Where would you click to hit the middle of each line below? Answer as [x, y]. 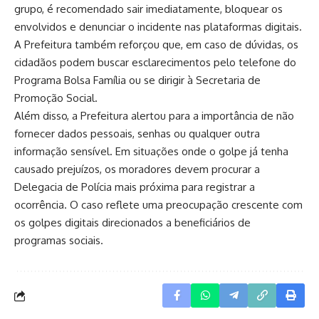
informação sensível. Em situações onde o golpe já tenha [151, 152]
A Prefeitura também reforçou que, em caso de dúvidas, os [156, 45]
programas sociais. [59, 241]
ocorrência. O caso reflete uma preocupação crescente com [158, 205]
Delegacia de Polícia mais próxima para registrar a [135, 187]
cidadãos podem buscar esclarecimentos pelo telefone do [155, 63]
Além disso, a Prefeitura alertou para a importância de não [154, 116]
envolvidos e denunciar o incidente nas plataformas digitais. [158, 27]
